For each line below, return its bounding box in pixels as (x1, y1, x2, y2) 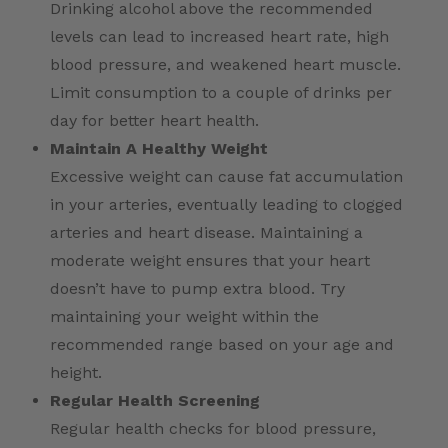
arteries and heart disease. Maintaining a (50, 223, 363, 243)
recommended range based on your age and (50, 335, 394, 355)
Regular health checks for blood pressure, (50, 419, 376, 439)
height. (50, 363, 102, 383)
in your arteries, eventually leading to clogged (50, 195, 403, 215)
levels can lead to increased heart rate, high (50, 27, 389, 47)
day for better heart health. (50, 111, 259, 131)
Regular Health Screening (50, 391, 260, 411)
